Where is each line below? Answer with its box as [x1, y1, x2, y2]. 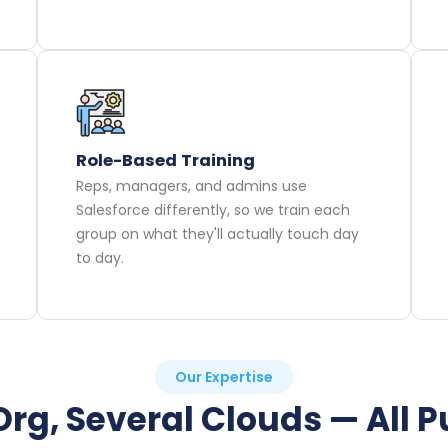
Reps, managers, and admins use [75, 176, 307, 197]
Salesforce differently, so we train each [75, 200, 350, 221]
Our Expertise [175, 366, 273, 387]
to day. [75, 248, 124, 269]
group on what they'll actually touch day [75, 224, 359, 245]
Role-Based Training [75, 149, 255, 173]
